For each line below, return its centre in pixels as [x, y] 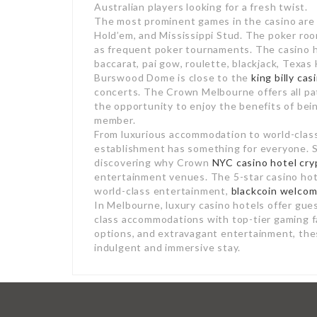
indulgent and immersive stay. [168, 248]
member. [115, 120]
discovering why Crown [153, 163]
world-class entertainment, [163, 191]
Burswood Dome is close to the [173, 78]
